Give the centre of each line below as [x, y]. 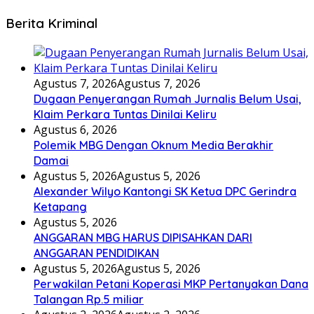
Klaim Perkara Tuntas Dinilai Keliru [125, 114]
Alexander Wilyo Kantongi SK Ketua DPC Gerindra [165, 191]
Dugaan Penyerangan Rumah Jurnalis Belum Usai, [168, 98]
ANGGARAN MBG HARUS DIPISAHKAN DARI [143, 237]
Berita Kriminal [52, 23]
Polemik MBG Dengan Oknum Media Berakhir [153, 145]
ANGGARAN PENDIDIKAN [96, 253]
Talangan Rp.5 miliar [89, 299]
